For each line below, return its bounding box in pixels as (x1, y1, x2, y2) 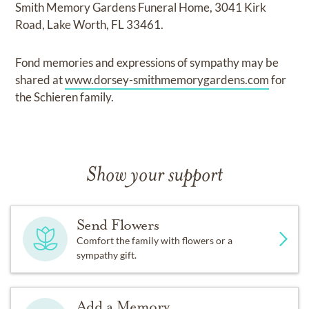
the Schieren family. (15, 89, 114, 104)
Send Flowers (76, 215, 159, 234)
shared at (15, 72, 66, 87)
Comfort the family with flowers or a (76, 234, 232, 246)
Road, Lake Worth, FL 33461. (15, 17, 164, 32)
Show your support (86, 165, 223, 187)
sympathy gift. (76, 248, 137, 261)
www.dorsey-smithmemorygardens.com (65, 72, 270, 87)
